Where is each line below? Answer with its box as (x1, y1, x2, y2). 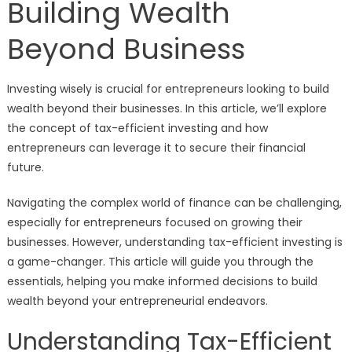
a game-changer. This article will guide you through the (6, 254, 313, 269)
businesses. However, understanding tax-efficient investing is (6, 234, 343, 250)
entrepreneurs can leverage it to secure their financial (6, 140, 306, 156)
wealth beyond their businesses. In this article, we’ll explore (6, 101, 327, 116)
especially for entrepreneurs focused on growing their (6, 214, 302, 230)
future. (6, 159, 44, 175)
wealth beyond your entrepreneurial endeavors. (6, 293, 268, 309)
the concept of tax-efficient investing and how (6, 120, 268, 136)
